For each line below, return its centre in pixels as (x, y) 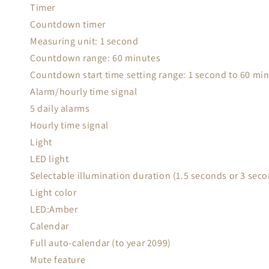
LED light (50, 159)
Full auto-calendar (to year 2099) (101, 243)
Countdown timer (68, 24)
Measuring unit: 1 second (84, 41)
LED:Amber (54, 209)
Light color (53, 192)
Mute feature (58, 260)
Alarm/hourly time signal (84, 92)
